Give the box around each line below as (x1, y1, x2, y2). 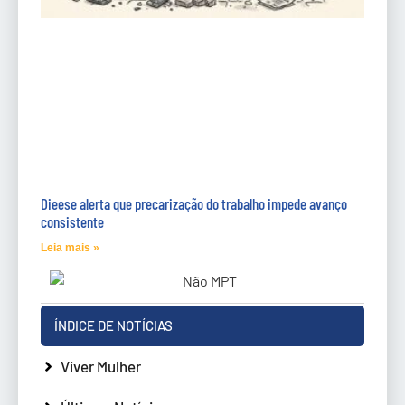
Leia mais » (41, 240, 99, 254)
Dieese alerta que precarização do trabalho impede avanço (41, 193, 347, 212)
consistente (41, 212, 104, 231)
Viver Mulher (61, 356, 141, 375)
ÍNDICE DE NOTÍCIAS (54, 316, 173, 334)
